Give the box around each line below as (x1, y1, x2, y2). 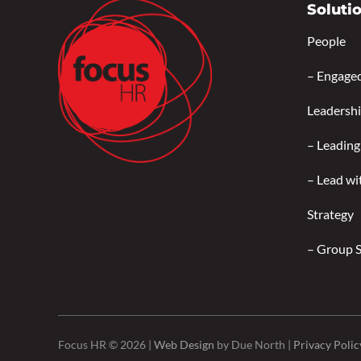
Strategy (307, 205, 354, 222)
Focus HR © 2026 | (58, 338, 154, 352)
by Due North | (214, 338, 293, 352)
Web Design (154, 338, 214, 352)
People (307, 32, 346, 48)
